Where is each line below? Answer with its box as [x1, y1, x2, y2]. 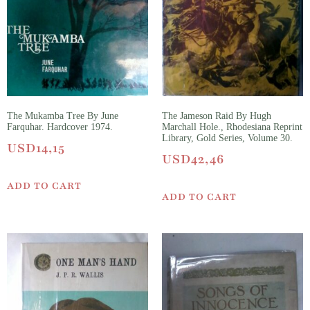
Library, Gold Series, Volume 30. [162, 133, 293, 144]
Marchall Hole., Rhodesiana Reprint [162, 122, 302, 133]
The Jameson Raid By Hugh [162, 111, 271, 122]
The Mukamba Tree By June [7, 111, 118, 122]
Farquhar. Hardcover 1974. [7, 122, 113, 133]
